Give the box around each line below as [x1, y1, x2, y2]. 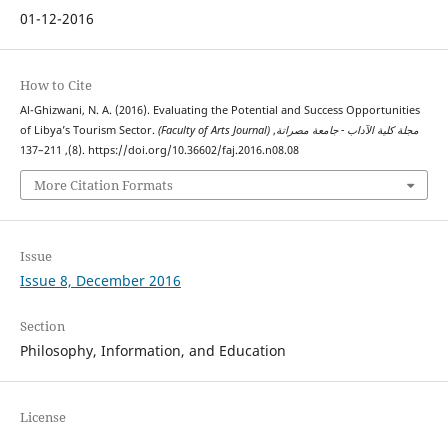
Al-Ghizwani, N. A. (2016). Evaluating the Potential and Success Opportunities [19, 102, 420, 117]
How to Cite [19, 75, 92, 94]
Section [19, 317, 65, 336]
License [19, 408, 66, 427]
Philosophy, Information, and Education [19, 341, 286, 361]
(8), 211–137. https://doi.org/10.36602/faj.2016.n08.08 [81, 142, 299, 157]
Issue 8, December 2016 [19, 271, 181, 291]
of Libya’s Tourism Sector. [19, 122, 158, 137]
